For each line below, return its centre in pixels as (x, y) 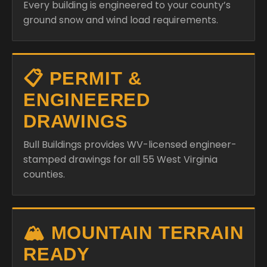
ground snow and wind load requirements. (121, 20)
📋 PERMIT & (83, 78)
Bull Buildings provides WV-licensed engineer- (130, 145)
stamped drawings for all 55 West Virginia (120, 159)
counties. (44, 174)
